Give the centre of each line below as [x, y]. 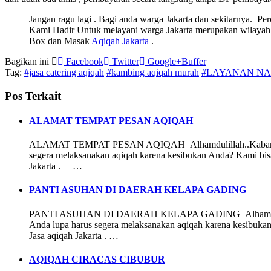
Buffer [194, 61]
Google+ [163, 61]
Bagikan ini [28, 61]
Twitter [124, 61]
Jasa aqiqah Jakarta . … [74, 235]
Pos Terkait [33, 96]
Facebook [83, 61]
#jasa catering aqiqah [64, 72]
